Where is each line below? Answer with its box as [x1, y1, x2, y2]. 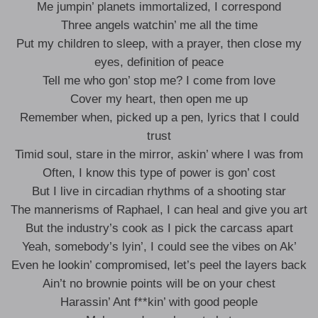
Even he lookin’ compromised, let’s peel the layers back [11, 258, 307, 272]
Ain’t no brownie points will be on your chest [43, 277, 275, 290]
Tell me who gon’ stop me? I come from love [43, 74, 275, 87]
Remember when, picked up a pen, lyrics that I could [19, 111, 299, 124]
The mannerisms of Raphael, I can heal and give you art [11, 203, 307, 216]
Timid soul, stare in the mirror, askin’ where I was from [15, 148, 303, 161]
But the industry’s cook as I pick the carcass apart [25, 221, 293, 235]
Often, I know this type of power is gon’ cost [43, 166, 275, 180]
